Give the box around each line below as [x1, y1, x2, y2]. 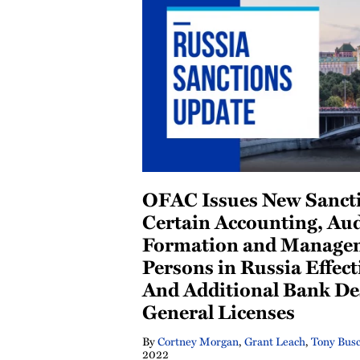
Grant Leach [244, 332, 305, 350]
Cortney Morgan [157, 332, 239, 350]
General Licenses [142, 297, 295, 325]
